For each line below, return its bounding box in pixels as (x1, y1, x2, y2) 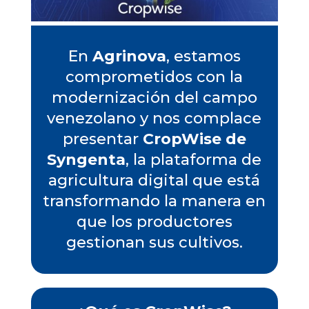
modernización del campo (51, 88, 257, 108)
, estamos (166, 47, 241, 66)
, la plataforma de (126, 150, 262, 170)
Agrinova (92, 47, 166, 66)
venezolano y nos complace (47, 109, 262, 128)
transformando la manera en (43, 192, 266, 211)
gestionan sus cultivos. (66, 233, 243, 252)
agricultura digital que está (48, 171, 261, 190)
